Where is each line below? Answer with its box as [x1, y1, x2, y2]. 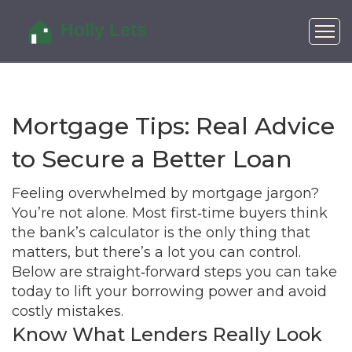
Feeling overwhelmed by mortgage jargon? [12, 185, 319, 202]
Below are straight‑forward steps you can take [12, 263, 337, 280]
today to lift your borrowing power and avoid [12, 283, 327, 300]
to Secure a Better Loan [12, 145, 292, 174]
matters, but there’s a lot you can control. [12, 244, 301, 261]
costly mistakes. [12, 302, 123, 320]
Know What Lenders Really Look [12, 323, 322, 346]
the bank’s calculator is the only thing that [12, 224, 310, 241]
